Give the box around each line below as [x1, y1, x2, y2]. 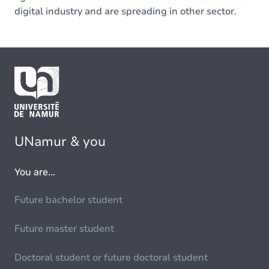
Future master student [14, 222, 114, 236]
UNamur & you [14, 133, 106, 151]
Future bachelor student [14, 193, 122, 207]
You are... [14, 166, 55, 178]
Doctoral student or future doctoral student [14, 251, 208, 265]
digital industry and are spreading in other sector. [14, 5, 237, 18]
